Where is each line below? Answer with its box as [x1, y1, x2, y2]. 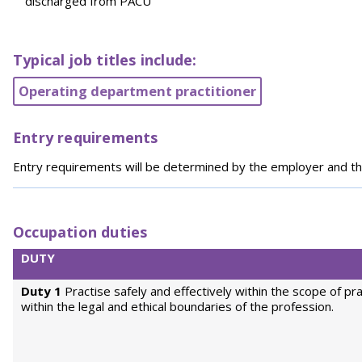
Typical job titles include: [13, 50, 197, 69]
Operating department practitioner [19, 82, 256, 100]
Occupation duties [13, 222, 148, 242]
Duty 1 [21, 283, 61, 299]
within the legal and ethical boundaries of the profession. [21, 298, 334, 314]
